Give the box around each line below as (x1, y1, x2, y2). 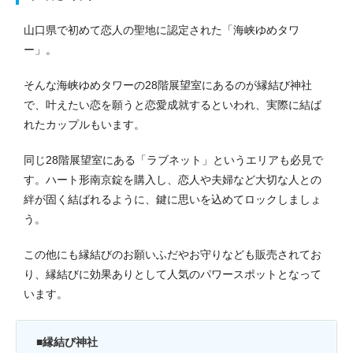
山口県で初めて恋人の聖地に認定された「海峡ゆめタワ (24, 23, 299, 36)
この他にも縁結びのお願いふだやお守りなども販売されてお (24, 247, 321, 261)
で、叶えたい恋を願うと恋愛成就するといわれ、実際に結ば (24, 98, 321, 111)
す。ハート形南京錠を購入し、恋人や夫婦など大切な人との (24, 173, 321, 186)
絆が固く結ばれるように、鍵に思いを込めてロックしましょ (24, 192, 321, 206)
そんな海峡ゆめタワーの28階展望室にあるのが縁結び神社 (24, 78, 312, 91)
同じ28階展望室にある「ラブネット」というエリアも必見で (24, 153, 323, 166)
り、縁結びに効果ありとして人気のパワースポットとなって (24, 267, 321, 281)
